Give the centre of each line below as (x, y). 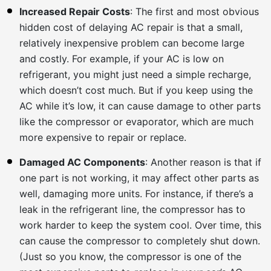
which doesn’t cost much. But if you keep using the (136, 90)
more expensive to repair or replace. (103, 137)
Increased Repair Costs (75, 11)
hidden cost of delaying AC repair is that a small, (131, 27)
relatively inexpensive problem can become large (132, 43)
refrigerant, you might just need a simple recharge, (135, 74)
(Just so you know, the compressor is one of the (130, 256)
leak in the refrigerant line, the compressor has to (132, 209)
